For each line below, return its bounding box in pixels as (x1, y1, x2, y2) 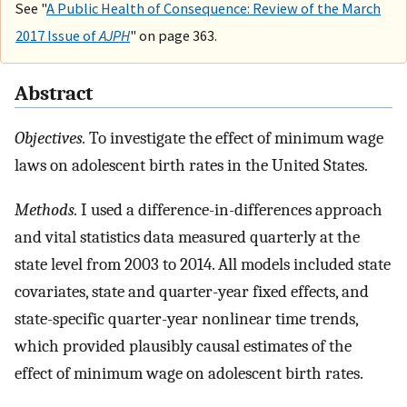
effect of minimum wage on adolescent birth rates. (15, 362, 363, 383)
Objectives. (15, 128, 85, 149)
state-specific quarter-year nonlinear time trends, (15, 308, 358, 329)
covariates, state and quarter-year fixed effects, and (15, 281, 369, 302)
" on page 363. (130, 25, 217, 45)
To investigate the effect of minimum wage (85, 128, 383, 149)
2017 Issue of (15, 25, 99, 45)
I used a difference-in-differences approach (77, 199, 382, 220)
